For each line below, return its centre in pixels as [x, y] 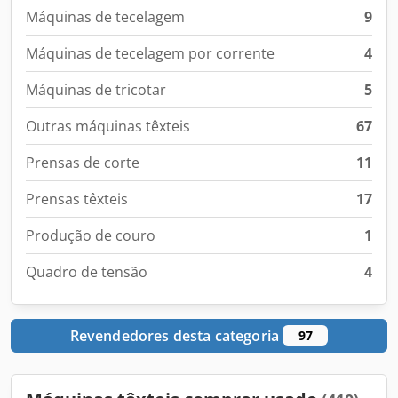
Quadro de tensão [87, 272]
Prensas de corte [83, 163]
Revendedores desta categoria [176, 336]
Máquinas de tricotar [96, 90]
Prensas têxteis [77, 199]
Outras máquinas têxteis [108, 126]
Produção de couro [91, 235]
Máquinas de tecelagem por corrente [150, 53]
